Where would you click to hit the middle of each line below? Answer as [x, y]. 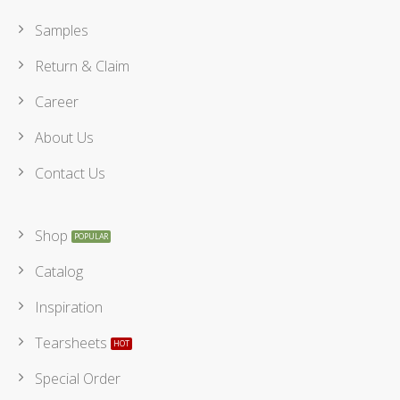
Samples [62, 31]
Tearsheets [71, 343]
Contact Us [70, 174]
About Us [64, 138]
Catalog [59, 272]
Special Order [78, 379]
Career [57, 102]
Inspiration [69, 308]
